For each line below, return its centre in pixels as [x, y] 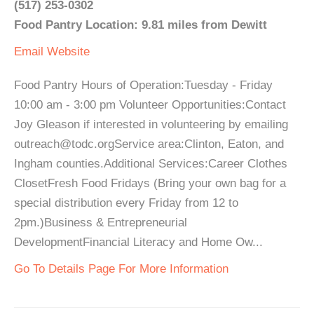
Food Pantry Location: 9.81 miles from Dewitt [141, 25]
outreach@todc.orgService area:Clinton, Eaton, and [149, 144]
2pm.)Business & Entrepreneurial [101, 223]
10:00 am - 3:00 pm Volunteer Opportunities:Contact [150, 105]
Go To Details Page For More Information [121, 269]
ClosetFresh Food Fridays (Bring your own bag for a [150, 183]
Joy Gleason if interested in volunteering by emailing [151, 124]
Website [68, 52]
